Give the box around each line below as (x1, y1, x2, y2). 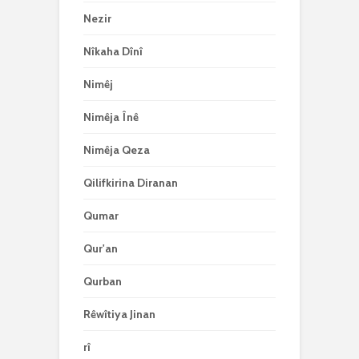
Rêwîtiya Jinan (83, 307, 155, 321)
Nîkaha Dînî (83, 44, 143, 58)
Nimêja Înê (83, 110, 139, 124)
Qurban (83, 274, 122, 288)
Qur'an (83, 241, 118, 256)
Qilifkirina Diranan (83, 175, 178, 190)
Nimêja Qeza (83, 143, 150, 157)
